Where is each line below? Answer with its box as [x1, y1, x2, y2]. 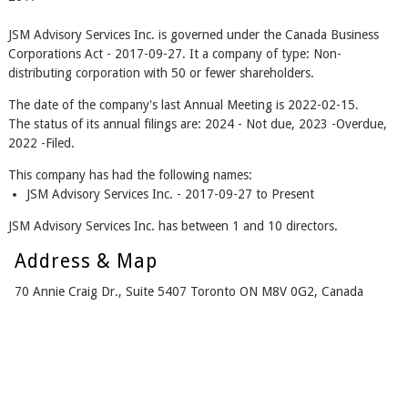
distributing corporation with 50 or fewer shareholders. [7, 66, 314, 81]
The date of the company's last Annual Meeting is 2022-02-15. [7, 97, 359, 113]
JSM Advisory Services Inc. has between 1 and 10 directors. [7, 219, 338, 234]
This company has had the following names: [7, 168, 252, 183]
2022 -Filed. [7, 136, 75, 151]
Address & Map [14, 250, 158, 273]
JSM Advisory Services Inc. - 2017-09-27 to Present [25, 187, 314, 202]
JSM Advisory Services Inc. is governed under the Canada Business [7, 27, 379, 43]
